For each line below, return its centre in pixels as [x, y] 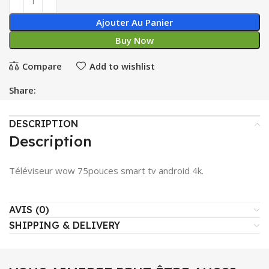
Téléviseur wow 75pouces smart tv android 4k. [106, 171]
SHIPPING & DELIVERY [65, 225]
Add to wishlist [122, 66]
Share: [23, 90]
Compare [42, 66]
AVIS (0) [29, 210]
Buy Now [134, 40]
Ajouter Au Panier [134, 22]
